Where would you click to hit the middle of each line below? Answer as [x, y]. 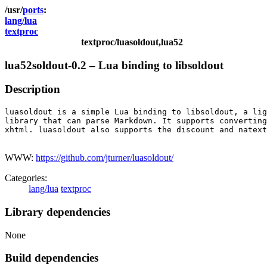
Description [32, 89]
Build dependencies [52, 258]
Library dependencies [58, 212]
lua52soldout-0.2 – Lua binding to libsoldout [114, 65]
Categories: [26, 178]
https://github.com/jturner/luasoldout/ [105, 158]
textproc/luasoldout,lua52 [132, 42]
